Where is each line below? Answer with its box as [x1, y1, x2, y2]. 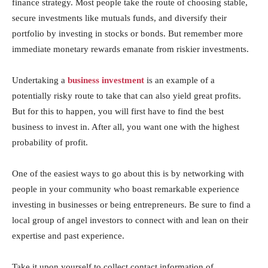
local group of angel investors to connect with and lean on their [12, 215, 248, 225]
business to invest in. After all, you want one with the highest [12, 122, 239, 132]
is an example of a [144, 75, 215, 85]
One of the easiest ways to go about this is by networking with [12, 169, 244, 178]
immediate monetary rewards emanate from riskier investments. [12, 44, 249, 54]
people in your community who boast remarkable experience [12, 184, 239, 194]
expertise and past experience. [12, 231, 124, 240]
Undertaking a [12, 75, 68, 85]
